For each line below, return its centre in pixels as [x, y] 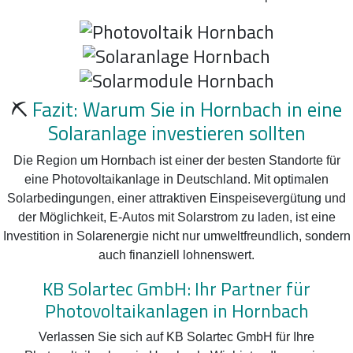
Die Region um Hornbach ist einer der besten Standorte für [176, 160]
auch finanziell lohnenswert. [176, 255]
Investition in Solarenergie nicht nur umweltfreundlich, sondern [176, 236]
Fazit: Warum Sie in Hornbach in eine [187, 109]
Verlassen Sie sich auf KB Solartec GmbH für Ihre [176, 336]
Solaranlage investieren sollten [176, 132]
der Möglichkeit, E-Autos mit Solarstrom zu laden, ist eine [176, 217]
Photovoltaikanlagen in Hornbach [176, 310]
